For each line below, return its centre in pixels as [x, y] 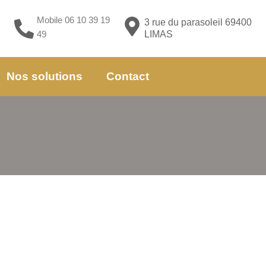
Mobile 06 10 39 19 [74, 20]
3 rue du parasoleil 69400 [198, 23]
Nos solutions [45, 77]
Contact [128, 77]
